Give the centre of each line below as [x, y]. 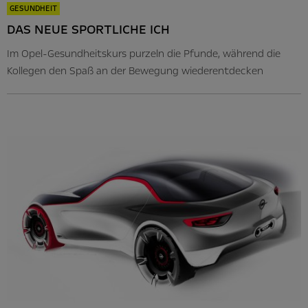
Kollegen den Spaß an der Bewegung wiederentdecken [135, 71]
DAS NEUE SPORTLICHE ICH [88, 30]
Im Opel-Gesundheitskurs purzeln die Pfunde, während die [144, 54]
